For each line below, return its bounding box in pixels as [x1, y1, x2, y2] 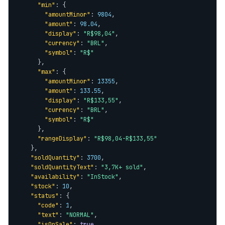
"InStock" [87, 173, 119, 181]
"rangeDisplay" [38, 135, 87, 143]
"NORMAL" [66, 211, 94, 219]
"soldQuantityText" [31, 163, 94, 171]
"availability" [31, 173, 80, 181]
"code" [38, 201, 59, 209]
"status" [31, 192, 59, 200]
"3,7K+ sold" [101, 163, 143, 171]
